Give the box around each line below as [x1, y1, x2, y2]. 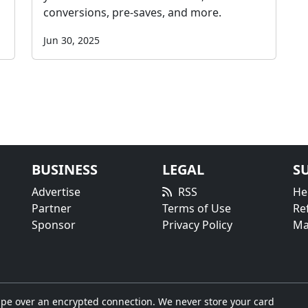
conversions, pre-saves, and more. [43, 5, 221, 21]
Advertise [32, 184, 80, 200]
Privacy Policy [162, 217, 232, 233]
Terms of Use [162, 201, 231, 217]
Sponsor [32, 217, 76, 233]
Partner [32, 201, 71, 217]
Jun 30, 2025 [43, 34, 100, 47]
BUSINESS [32, 160, 98, 179]
